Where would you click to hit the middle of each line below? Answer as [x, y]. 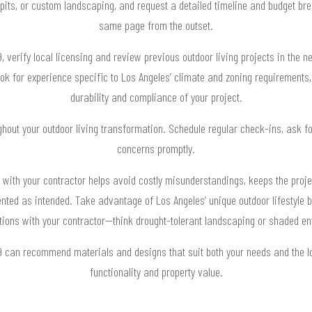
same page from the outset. [156, 25]
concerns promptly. [156, 148]
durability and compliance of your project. [156, 96]
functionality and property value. [156, 271]
